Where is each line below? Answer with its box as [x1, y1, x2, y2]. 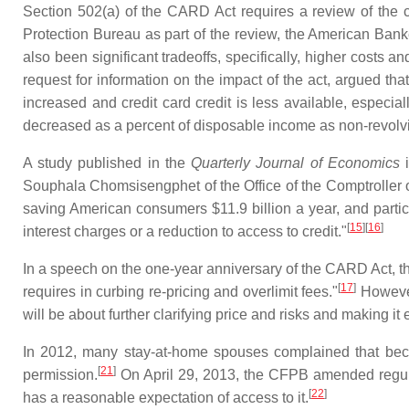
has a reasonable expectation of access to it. [23, 390, 309, 405]
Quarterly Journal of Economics [191, 155, 400, 171]
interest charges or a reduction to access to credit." [23, 224, 347, 239]
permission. [23, 367, 98, 383]
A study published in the [23, 155, 192, 171]
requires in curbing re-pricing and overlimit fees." [23, 284, 339, 299]
